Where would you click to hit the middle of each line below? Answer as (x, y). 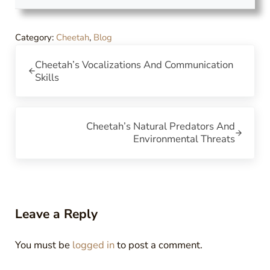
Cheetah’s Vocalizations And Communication (134, 64)
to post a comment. (158, 245)
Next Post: (38, 114)
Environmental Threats (184, 139)
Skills (47, 77)
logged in (93, 245)
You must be (43, 245)
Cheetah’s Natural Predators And (161, 127)
